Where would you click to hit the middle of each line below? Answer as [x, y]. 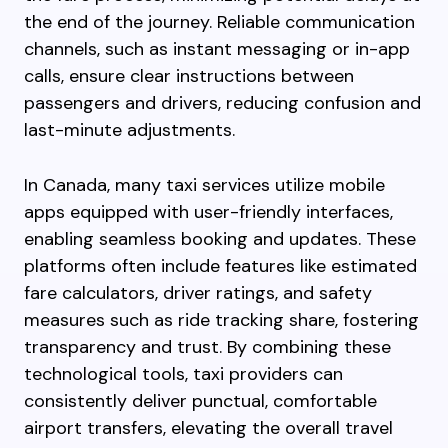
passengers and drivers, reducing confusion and [222, 103]
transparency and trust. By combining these [207, 347]
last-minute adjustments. [129, 130]
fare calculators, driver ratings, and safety [198, 293]
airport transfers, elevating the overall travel [208, 428]
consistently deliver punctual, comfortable [200, 401]
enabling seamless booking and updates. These [220, 239]
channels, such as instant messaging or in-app [217, 49]
